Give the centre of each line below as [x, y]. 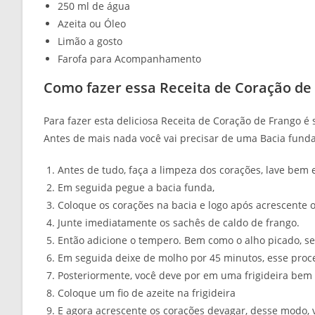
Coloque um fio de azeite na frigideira [147, 293]
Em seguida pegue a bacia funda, [136, 188]
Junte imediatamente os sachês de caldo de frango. [179, 223]
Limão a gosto [90, 41]
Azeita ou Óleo [92, 24]
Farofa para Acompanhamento [129, 59]
